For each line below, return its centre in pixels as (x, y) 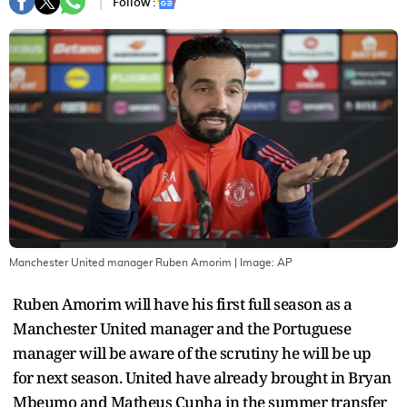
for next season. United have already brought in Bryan (202, 377)
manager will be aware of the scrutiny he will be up (192, 352)
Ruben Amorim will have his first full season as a (183, 303)
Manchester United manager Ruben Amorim (120, 262)
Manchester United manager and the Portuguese (182, 328)
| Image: (254, 262)
